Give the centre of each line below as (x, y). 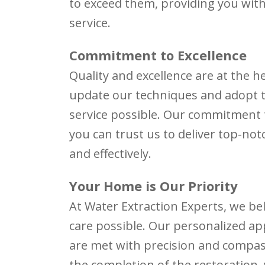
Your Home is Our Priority (153, 185)
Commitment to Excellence (158, 55)
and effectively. (110, 153)
